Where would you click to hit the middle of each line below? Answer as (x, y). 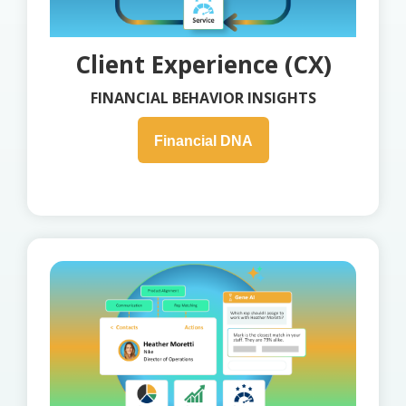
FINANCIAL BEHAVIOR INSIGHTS (203, 98)
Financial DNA (203, 141)
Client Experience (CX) (203, 65)
